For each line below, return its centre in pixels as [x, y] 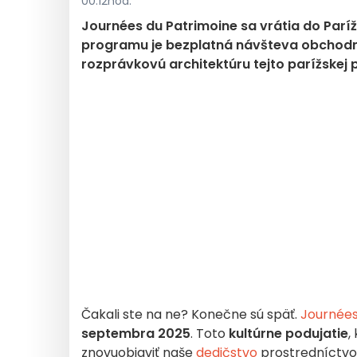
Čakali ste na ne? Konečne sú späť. [191, 314]
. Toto [210, 333]
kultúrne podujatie [288, 333]
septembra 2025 [136, 333]
